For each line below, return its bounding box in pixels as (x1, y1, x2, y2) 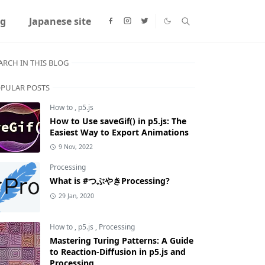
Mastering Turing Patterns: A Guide (50, 235, 193, 246)
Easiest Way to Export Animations (50, 127, 189, 138)
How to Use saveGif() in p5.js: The (50, 115, 186, 127)
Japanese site (28, 15, 91, 28)
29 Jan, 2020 (58, 192, 94, 200)
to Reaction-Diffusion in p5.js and (50, 246, 186, 257)
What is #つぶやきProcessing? (50, 175, 170, 186)
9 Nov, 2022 (58, 143, 93, 151)
